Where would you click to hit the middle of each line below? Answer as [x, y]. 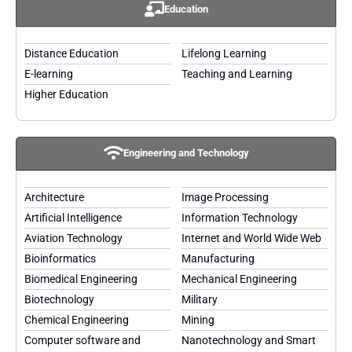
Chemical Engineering [76, 320]
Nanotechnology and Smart [249, 340]
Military [200, 299]
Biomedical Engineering [81, 279]
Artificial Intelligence [73, 218]
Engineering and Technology [186, 153]
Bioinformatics [60, 258]
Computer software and [82, 340]
